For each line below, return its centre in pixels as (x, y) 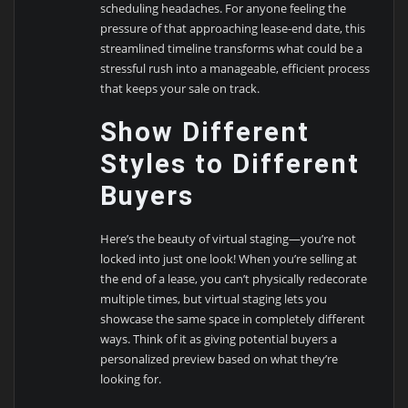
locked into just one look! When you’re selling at (229, 259)
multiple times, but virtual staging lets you (214, 299)
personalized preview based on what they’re (219, 359)
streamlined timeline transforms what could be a (232, 48)
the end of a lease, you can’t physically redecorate (234, 279)
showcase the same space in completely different (233, 319)
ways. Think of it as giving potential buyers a (219, 339)
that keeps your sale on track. (180, 88)
